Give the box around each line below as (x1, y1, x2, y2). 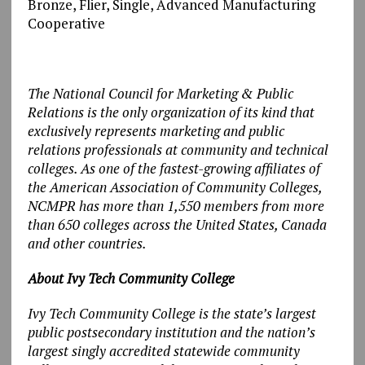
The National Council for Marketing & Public (27, 83, 293, 103)
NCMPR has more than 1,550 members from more (27, 196, 324, 215)
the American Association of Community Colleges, (27, 177, 322, 196)
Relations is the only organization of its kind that (27, 102, 314, 121)
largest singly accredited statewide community (27, 341, 300, 360)
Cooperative (27, 13, 105, 33)
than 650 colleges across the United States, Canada (27, 214, 327, 234)
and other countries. (27, 233, 147, 253)
